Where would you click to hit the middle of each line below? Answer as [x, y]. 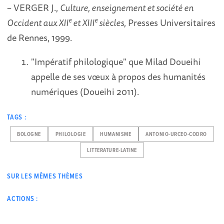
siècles [111, 22]
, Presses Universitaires [170, 22]
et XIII [83, 22]
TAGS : [17, 117]
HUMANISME [116, 134]
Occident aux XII [38, 22]
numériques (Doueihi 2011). [85, 91]
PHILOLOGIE [70, 134]
